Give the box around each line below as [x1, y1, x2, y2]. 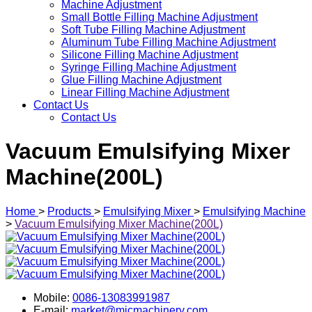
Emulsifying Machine [203, 205, 306, 217]
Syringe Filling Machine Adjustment [61, 61, 236, 73]
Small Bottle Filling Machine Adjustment [61, 11, 258, 23]
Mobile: [33, 291, 72, 304]
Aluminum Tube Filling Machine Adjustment [61, 36, 276, 48]
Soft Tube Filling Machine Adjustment [61, 24, 245, 36]
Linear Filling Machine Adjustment [61, 86, 229, 98]
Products [47, 205, 91, 217]
